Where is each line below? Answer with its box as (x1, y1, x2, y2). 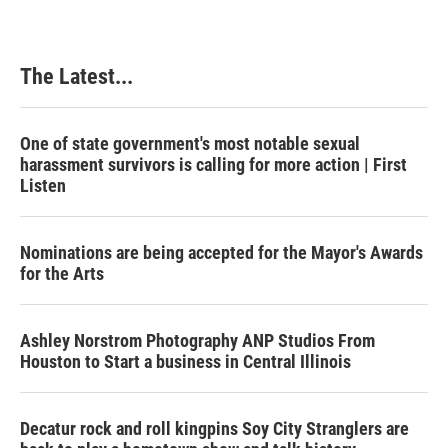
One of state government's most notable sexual (20, 132, 360, 154)
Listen (20, 174, 66, 196)
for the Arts (20, 262, 104, 284)
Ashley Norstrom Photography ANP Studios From (20, 329, 375, 351)
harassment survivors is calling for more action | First (20, 153, 407, 175)
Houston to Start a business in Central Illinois (20, 350, 351, 372)
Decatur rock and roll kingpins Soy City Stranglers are (20, 417, 409, 439)
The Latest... (20, 63, 133, 89)
